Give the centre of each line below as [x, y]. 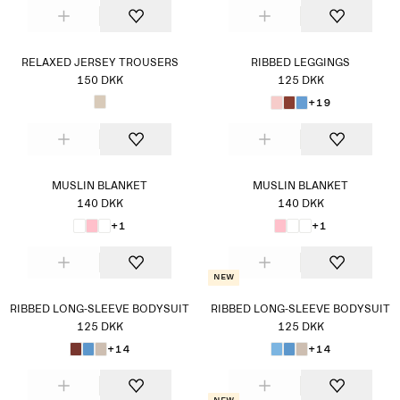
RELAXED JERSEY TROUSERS [100, 63]
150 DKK [100, 81]
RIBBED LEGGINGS [300, 63]
